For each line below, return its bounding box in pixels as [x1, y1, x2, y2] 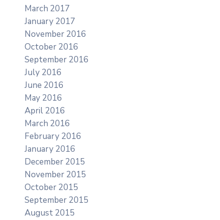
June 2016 [25, 79, 63, 91]
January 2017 [25, 15, 75, 27]
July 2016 [25, 66, 61, 78]
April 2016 [25, 105, 65, 116]
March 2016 [25, 117, 70, 129]
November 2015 [25, 168, 86, 180]
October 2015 [25, 181, 78, 193]
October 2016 [25, 41, 78, 53]
